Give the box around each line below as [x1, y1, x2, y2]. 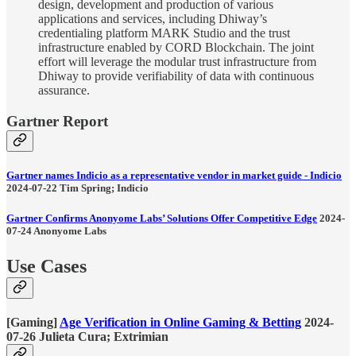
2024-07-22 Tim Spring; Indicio [6, 182, 149, 195]
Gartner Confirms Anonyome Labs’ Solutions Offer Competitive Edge [6, 212, 317, 225]
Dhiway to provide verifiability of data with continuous [38, 69, 314, 83]
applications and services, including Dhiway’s [38, 12, 267, 26]
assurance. [38, 83, 90, 98]
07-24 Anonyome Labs [6, 225, 106, 238]
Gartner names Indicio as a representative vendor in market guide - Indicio [6, 169, 342, 182]
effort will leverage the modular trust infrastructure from [38, 55, 316, 69]
